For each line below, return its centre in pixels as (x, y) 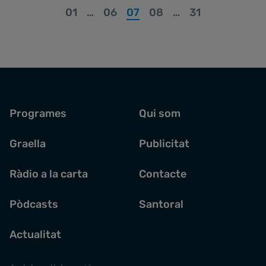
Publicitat (164, 143)
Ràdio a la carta (49, 174)
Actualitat (35, 234)
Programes (38, 113)
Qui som (160, 113)
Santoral (161, 204)
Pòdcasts (34, 204)
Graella (28, 143)
